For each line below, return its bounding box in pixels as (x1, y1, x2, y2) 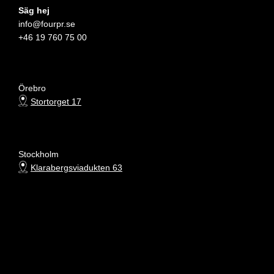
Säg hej (18, 5, 50, 15)
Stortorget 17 (31, 96, 81, 106)
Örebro (18, 83, 46, 93)
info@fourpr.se (18, 18, 75, 29)
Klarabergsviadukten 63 (31, 163, 122, 173)
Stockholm (18, 149, 59, 160)
